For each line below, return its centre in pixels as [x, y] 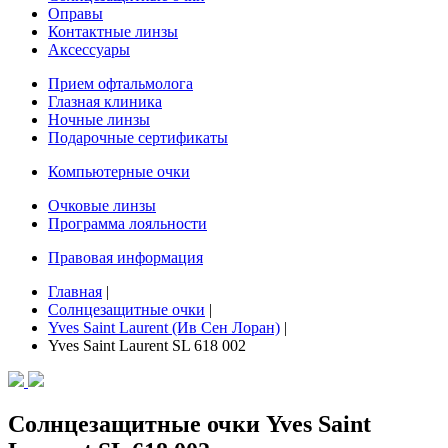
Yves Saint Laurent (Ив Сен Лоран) [164, 327]
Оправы [75, 13]
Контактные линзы [113, 31]
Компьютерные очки [119, 171]
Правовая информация [125, 257]
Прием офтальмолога [120, 83]
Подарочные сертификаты [138, 137]
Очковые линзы [102, 205]
